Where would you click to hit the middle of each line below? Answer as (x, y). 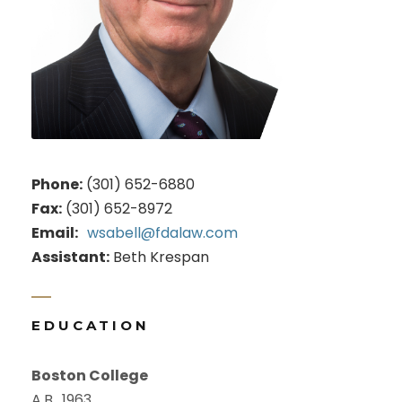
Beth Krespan (159, 257)
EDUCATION (91, 325)
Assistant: (70, 257)
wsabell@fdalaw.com (162, 232)
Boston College (90, 375)
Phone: (57, 184)
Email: (55, 232)
